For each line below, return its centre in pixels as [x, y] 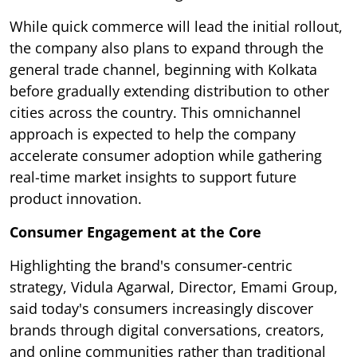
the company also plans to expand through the [167, 48]
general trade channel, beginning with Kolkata [163, 70]
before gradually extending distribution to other [169, 91]
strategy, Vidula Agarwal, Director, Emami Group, [174, 287]
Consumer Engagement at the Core [135, 232]
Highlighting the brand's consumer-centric [151, 266]
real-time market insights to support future [153, 177]
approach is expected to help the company [153, 134]
